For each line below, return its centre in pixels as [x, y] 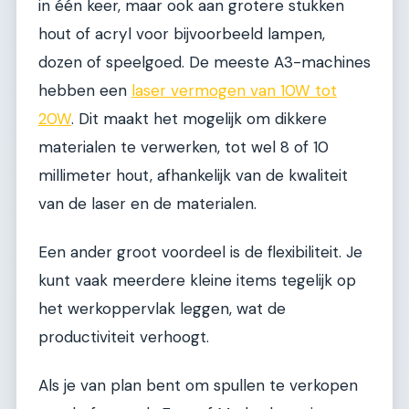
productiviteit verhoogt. [124, 336]
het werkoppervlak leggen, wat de [162, 308]
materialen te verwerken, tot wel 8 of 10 [184, 147]
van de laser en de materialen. [147, 203]
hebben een [85, 90]
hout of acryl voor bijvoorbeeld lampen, [182, 33]
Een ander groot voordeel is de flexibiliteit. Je [200, 252]
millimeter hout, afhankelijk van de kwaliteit [193, 175]
